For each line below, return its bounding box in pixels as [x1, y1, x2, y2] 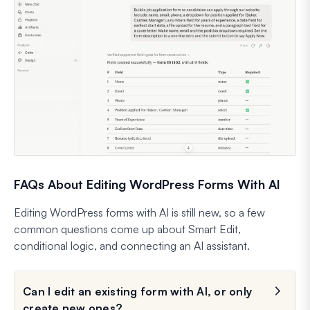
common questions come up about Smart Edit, [14, 221, 241, 236]
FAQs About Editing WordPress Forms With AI [14, 176, 280, 192]
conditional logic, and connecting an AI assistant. [14, 238, 250, 253]
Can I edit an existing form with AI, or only [23, 284, 252, 298]
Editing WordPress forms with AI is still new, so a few [14, 205, 265, 219]
